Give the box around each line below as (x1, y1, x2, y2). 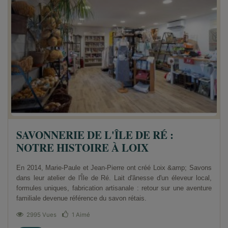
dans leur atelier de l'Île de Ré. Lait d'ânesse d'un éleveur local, (16, 174, 212, 182)
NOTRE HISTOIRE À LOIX (16, 139, 149, 155)
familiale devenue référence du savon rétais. (16, 194, 147, 202)
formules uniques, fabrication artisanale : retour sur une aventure (16, 184, 212, 192)
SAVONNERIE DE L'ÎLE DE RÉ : (16, 127, 174, 142)
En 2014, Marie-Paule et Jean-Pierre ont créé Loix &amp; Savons (16, 163, 212, 172)
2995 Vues (26, 211, 56, 218)
